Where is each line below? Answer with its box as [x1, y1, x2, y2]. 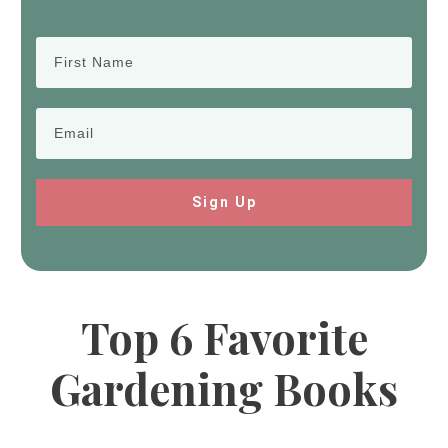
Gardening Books [50, 358, 398, 417]
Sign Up [191, 193, 257, 210]
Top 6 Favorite [80, 307, 368, 366]
